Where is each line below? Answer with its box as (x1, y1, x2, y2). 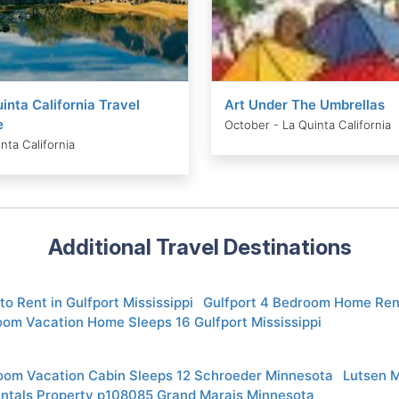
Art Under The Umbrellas (224, 96, 385, 114)
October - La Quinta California (224, 118, 391, 133)
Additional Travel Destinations (47, 233, 352, 260)
